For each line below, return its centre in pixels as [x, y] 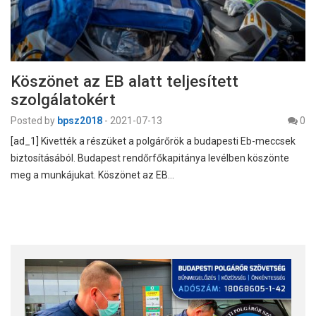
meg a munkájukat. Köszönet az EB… [92, 175]
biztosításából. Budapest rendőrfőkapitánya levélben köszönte [150, 158]
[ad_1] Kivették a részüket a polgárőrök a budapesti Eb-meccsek [153, 141]
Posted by [33, 121]
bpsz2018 [80, 121]
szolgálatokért [63, 100]
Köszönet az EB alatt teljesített [124, 81]
